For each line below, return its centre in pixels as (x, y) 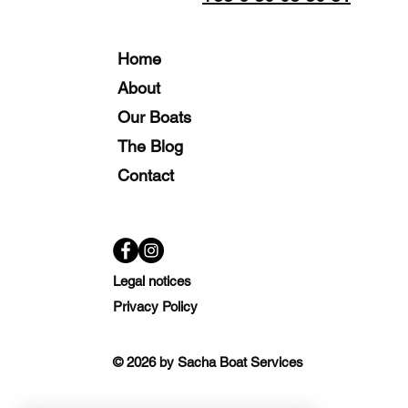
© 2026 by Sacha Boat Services (208, 362)
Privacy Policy (155, 306)
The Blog (150, 146)
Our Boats (154, 117)
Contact (146, 175)
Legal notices (152, 281)
